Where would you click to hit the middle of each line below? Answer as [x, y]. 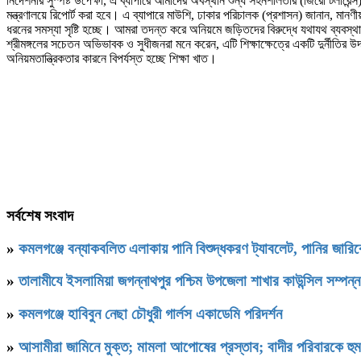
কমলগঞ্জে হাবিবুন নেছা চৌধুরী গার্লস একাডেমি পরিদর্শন [150, 313]
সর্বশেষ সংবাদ [40, 215]
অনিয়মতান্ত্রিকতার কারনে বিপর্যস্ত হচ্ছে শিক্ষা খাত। [112, 58]
